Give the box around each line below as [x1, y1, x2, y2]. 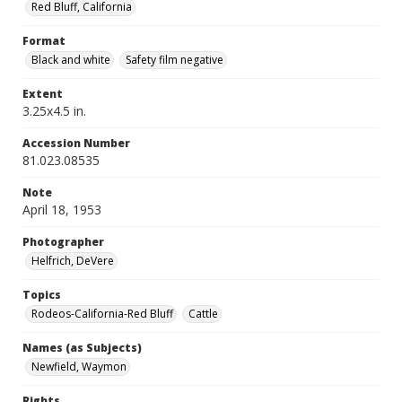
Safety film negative [126, 52, 223, 67]
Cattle [188, 306, 218, 321]
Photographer [22, 234, 104, 249]
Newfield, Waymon [31, 359, 127, 374]
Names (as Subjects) [22, 340, 142, 355]
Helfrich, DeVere [31, 253, 114, 268]
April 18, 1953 [22, 201, 101, 218]
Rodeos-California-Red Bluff [31, 306, 173, 321]
